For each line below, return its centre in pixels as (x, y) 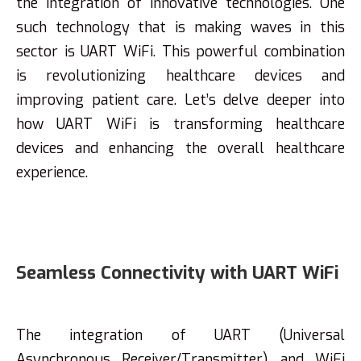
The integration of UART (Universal (180, 335)
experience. (52, 172)
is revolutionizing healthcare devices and (180, 76)
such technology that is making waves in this (180, 27)
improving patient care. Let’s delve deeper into (180, 100)
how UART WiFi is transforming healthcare (180, 124)
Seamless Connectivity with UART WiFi (177, 273)
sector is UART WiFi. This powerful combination (180, 52)
